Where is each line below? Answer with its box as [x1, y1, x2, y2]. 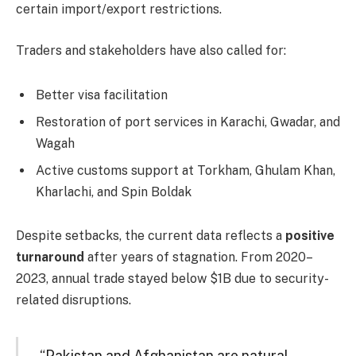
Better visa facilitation [36, 87, 168, 103]
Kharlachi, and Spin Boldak [36, 184, 192, 199]
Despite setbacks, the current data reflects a [16, 228, 285, 244]
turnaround [16, 250, 84, 265]
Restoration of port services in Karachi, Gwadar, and [36, 114, 340, 130]
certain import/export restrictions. [16, 2, 222, 17]
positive [285, 228, 335, 244]
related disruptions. [16, 292, 131, 308]
